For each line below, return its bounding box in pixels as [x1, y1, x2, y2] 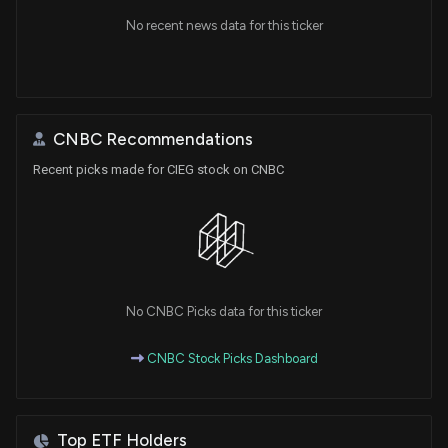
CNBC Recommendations [53, 128, 253, 149]
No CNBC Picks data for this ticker [126, 304, 322, 320]
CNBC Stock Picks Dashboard [143, 351, 318, 367]
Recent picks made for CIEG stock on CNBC [33, 161, 284, 177]
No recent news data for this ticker [125, 17, 323, 33]
